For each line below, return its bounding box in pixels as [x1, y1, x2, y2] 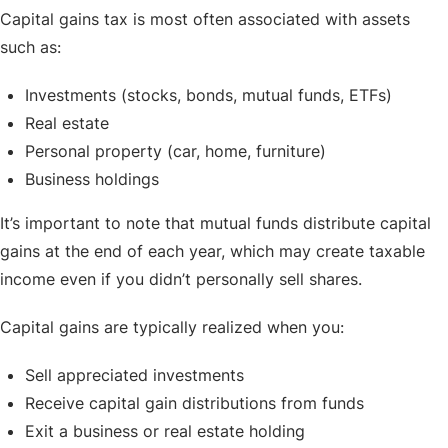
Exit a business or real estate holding [25, 421, 310, 442]
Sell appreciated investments [25, 365, 249, 386]
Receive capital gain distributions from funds [25, 393, 369, 414]
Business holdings [25, 169, 164, 190]
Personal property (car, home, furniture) [25, 141, 331, 162]
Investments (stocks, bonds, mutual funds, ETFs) [25, 85, 397, 106]
